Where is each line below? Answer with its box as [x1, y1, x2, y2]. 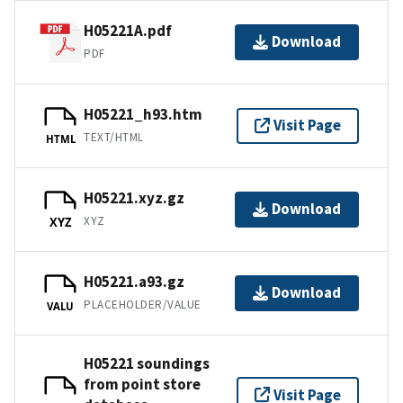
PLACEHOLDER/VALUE [84, 297, 201, 313]
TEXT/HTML [84, 130, 144, 146]
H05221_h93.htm [84, 104, 202, 125]
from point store [84, 373, 201, 394]
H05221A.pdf [84, 21, 172, 41]
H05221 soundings [84, 353, 210, 373]
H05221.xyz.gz [84, 188, 184, 209]
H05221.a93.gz [84, 272, 184, 292]
